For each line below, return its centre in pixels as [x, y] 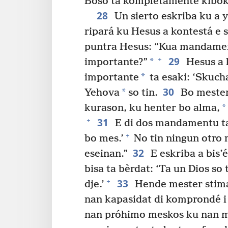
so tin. [142, 93]
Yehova [102, 93]
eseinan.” [106, 154]
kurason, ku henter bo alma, [152, 108]
